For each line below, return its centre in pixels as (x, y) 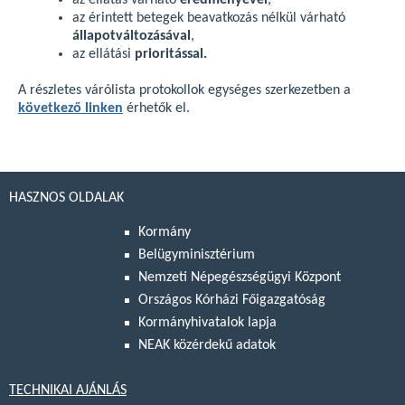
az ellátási (104, 54)
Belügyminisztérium (197, 255)
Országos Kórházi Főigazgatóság (232, 301)
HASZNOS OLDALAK (66, 198)
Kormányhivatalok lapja (207, 323)
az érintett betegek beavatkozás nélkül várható (209, 18)
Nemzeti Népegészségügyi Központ (240, 278)
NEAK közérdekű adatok (207, 346)
